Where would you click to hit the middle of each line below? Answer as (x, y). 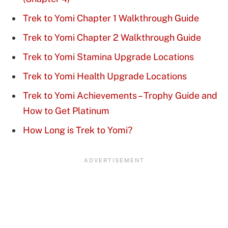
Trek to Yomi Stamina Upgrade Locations (108, 57)
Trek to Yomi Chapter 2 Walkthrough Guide (112, 38)
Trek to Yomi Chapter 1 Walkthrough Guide (111, 18)
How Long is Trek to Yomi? (78, 130)
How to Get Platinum (66, 110)
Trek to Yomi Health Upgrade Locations (105, 76)
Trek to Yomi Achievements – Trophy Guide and (120, 95)
